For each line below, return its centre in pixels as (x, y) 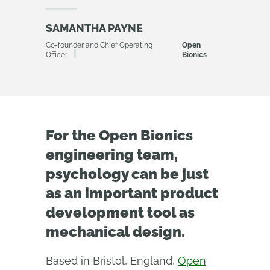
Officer (57, 55)
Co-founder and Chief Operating (99, 45)
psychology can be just (127, 174)
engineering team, (112, 155)
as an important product (132, 193)
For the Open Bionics (119, 135)
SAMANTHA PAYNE (94, 28)
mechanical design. (115, 232)
